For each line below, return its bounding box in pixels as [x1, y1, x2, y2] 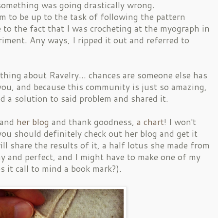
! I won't [164, 115, 196, 128]
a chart [137, 115, 164, 128]
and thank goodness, [49, 115, 137, 128]
